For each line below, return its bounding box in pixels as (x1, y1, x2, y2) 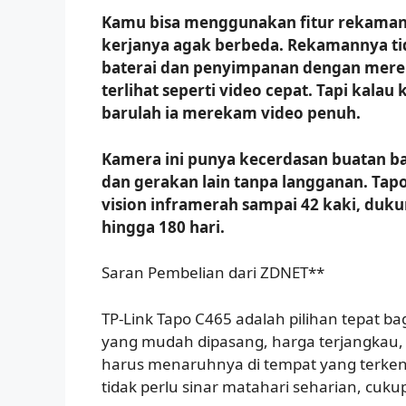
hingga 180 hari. (101, 216, 225, 237)
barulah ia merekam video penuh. (101, 102, 361, 124)
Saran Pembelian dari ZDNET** (101, 262, 324, 284)
